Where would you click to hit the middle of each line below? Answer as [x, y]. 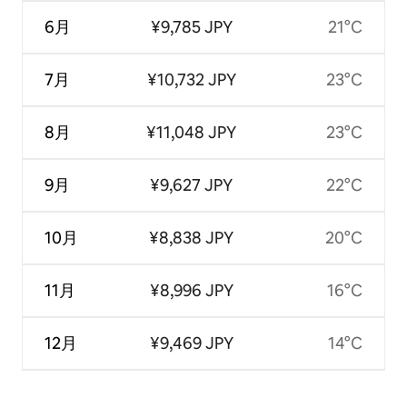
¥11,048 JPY [191, 133]
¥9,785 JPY [191, 27]
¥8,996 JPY [191, 291]
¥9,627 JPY [191, 185]
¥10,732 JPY [191, 80]
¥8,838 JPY [191, 238]
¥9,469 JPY [191, 343]
